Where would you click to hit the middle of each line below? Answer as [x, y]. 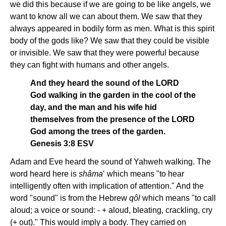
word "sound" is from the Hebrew [70, 198]
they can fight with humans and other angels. [90, 65]
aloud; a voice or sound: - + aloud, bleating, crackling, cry [111, 210]
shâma [91, 174]
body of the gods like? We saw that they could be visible [110, 41]
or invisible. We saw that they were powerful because [105, 53]
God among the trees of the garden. [98, 131]
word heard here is [44, 174]
